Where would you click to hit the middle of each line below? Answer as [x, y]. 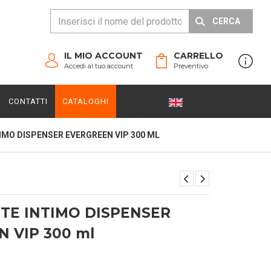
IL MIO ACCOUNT [103, 56]
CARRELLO [198, 56]
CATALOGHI [85, 101]
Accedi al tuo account [99, 66]
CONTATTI [28, 101]
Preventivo [191, 66]
